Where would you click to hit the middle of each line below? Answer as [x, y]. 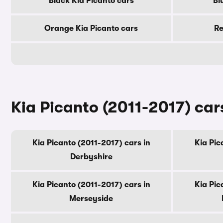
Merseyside [91, 199]
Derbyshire [91, 157]
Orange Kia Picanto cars [91, 28]
